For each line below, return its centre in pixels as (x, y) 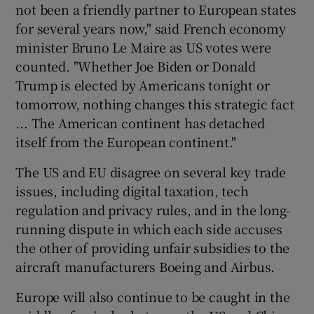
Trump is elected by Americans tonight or (143, 84)
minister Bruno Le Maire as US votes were (143, 47)
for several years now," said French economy (151, 28)
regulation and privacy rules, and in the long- (153, 209)
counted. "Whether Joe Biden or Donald (136, 66)
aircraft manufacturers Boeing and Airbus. (145, 266)
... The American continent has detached (140, 122)
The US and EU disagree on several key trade (151, 171)
